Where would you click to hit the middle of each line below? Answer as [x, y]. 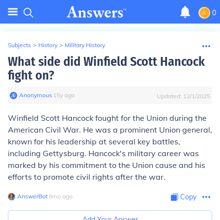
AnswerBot [32, 196]
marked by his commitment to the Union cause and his [107, 165]
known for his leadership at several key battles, [94, 141]
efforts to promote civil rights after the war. [87, 177]
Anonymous [36, 95]
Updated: [170, 96]
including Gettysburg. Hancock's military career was [103, 153]
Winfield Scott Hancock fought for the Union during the [107, 118]
